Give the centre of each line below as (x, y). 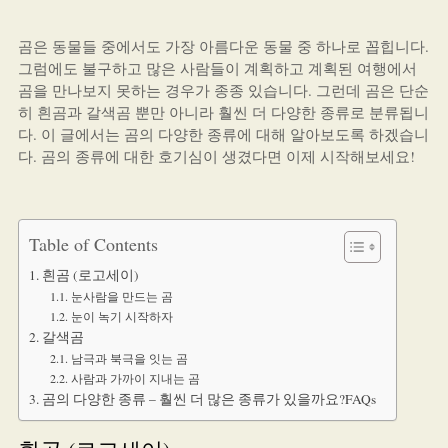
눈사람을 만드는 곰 (121, 296)
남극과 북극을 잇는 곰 (129, 358)
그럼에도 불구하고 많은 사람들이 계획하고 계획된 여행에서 (217, 68)
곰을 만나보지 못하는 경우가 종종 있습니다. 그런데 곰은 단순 (223, 90)
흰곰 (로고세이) (90, 275)
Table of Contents (93, 243)
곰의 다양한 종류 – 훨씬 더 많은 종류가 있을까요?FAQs (208, 399)
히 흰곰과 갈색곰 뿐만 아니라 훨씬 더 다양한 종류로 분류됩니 (223, 112)
